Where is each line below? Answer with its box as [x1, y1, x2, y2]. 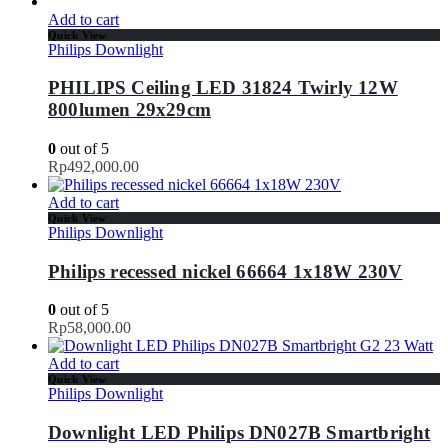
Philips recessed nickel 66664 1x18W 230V [48, 260, 403, 282]
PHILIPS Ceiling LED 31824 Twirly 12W [48, 77, 398, 99]
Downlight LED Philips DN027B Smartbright [48, 422, 431, 444]
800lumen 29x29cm [48, 99, 211, 121]
